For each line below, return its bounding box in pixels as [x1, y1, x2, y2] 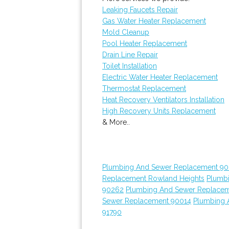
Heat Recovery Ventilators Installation [102, 96, 224, 104]
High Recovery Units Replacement [102, 107, 216, 115]
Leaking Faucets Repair [102, 6, 178, 14]
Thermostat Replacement [102, 84, 186, 93]
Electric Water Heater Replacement [102, 73, 218, 81]
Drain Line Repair [102, 51, 158, 59]
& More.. [102, 118, 130, 126]
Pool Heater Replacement [102, 39, 187, 48]
